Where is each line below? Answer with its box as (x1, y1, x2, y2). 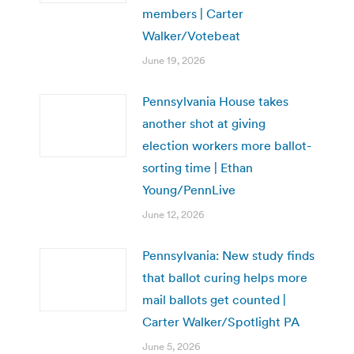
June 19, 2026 (142, 53, 205, 67)
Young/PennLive (142, 181, 235, 198)
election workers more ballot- (142, 137, 311, 153)
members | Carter (142, 5, 243, 21)
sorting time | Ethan (142, 159, 253, 175)
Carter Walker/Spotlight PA (142, 313, 299, 330)
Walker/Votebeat (142, 27, 240, 43)
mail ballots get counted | (142, 291, 286, 307)
